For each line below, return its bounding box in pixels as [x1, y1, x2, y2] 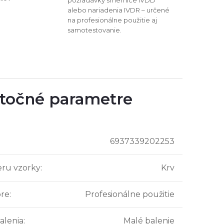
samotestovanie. [67, 25, 121, 34]
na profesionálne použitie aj [67, 15, 157, 24]
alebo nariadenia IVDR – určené [67, 5, 169, 14]
